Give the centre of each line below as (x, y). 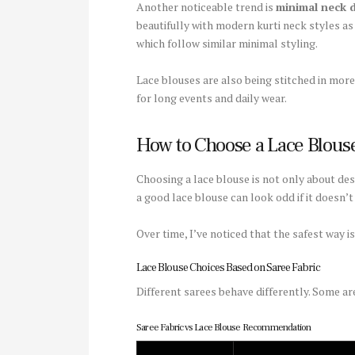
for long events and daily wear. (212, 98)
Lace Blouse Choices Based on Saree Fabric (228, 268)
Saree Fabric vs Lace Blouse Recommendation (224, 328)
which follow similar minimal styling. (227, 43)
